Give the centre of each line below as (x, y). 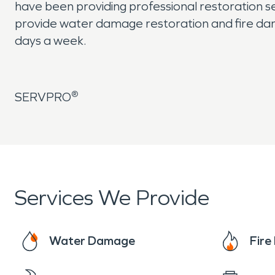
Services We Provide (112, 198)
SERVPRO (43, 97)
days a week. (51, 41)
